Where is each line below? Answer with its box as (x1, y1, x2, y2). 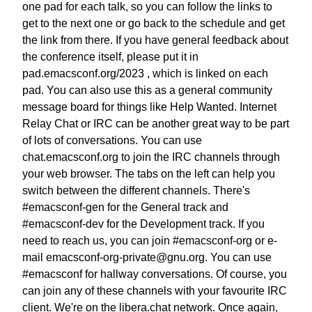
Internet (240, 100, 276, 113)
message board (22, 100, 99, 113)
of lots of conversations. (22, 134, 138, 146)
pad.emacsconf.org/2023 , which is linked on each (22, 67, 268, 79)
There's (213, 184, 250, 196)
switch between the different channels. (22, 184, 210, 196)
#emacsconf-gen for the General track (22, 201, 207, 213)
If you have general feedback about (116, 33, 288, 46)
